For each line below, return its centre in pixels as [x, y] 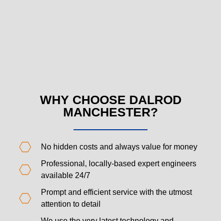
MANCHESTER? [110, 112]
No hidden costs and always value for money [119, 147]
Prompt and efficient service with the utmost [116, 192]
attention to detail [71, 204]
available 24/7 [65, 176]
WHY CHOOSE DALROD [110, 100]
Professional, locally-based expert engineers [118, 164]
